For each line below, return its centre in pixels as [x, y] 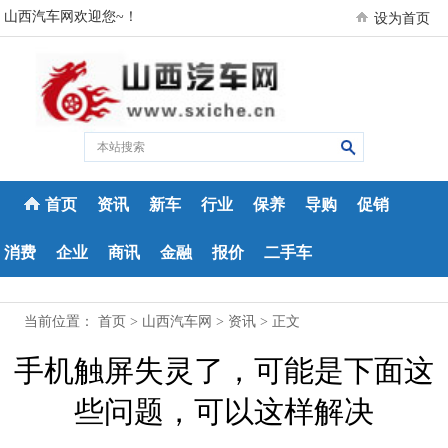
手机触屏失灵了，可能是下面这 [224, 370]
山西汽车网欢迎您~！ [71, 16]
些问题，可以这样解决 [224, 411]
